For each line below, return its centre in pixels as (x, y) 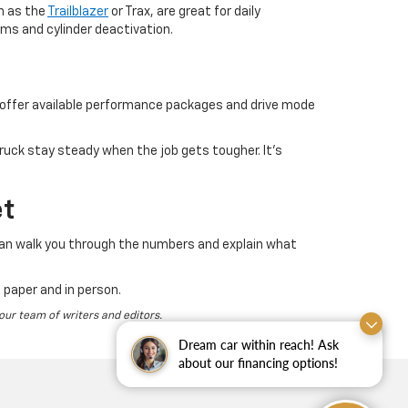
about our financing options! (258, 363)
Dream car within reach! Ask (259, 345)
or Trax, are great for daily (184, 12)
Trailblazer (78, 12)
